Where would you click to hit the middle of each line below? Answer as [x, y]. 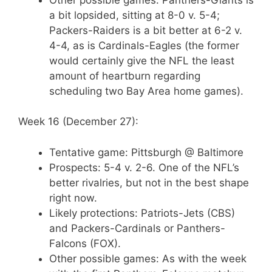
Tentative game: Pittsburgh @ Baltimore [146, 152]
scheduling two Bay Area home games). [146, 91]
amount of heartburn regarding [125, 76]
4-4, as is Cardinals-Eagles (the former [144, 45]
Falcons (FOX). [85, 243]
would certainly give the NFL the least [142, 60]
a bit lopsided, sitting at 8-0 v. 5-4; [134, 15]
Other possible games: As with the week [148, 258]
